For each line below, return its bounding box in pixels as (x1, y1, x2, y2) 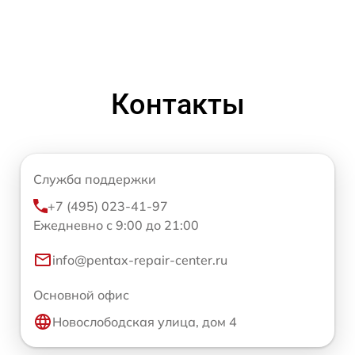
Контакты (110, 87, 245, 121)
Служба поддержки (33, 170, 156, 187)
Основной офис (33, 286, 129, 303)
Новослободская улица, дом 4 (52, 313, 237, 330)
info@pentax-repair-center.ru (52, 251, 227, 268)
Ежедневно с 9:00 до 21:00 (33, 216, 199, 233)
